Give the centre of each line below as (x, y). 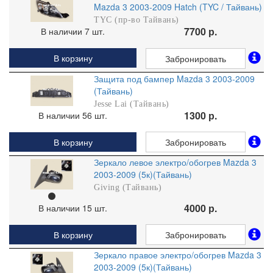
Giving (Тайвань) (128, 187)
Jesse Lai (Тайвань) (132, 104)
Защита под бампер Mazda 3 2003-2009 (175, 78)
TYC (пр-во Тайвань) (136, 20)
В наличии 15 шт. (73, 207)
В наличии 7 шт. (73, 31)
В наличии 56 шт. (73, 115)
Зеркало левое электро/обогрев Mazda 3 (175, 162)
